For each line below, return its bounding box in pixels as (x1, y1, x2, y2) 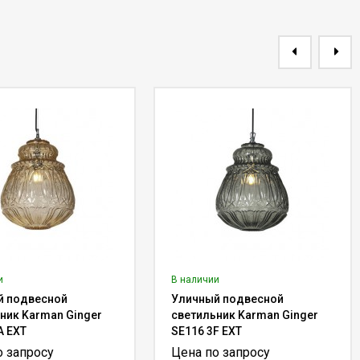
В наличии (170, 274, 219, 285)
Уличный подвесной (170, 292, 284, 305)
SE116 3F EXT (170, 325, 242, 337)
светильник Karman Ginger (170, 309, 318, 321)
